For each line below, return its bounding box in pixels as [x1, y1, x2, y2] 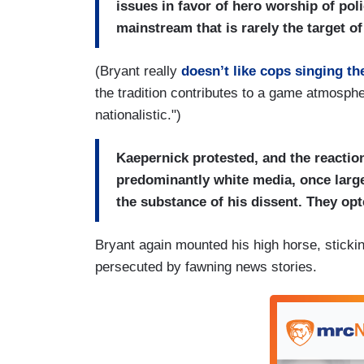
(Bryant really [95, 63, 181, 79]
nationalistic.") [95, 106, 181, 123]
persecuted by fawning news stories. [95, 258, 317, 275]
